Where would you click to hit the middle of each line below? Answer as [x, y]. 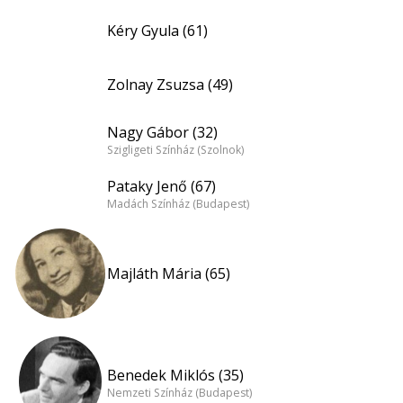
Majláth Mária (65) [169, 273]
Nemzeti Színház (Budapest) [179, 393]
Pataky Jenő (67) [161, 186]
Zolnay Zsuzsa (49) [170, 85]
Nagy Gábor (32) [162, 132]
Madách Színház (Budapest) [178, 204]
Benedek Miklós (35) [175, 375]
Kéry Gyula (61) [157, 31]
